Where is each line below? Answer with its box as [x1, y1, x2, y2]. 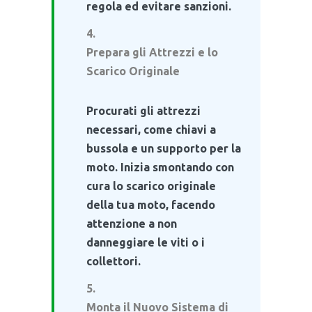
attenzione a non [86, 217, 177, 230]
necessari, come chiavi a [86, 123, 216, 136]
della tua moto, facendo [86, 198, 215, 211]
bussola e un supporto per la [86, 141, 241, 155]
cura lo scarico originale [86, 179, 216, 192]
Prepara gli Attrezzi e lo [86, 45, 218, 58]
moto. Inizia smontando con [86, 160, 234, 173]
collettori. [86, 254, 141, 267]
